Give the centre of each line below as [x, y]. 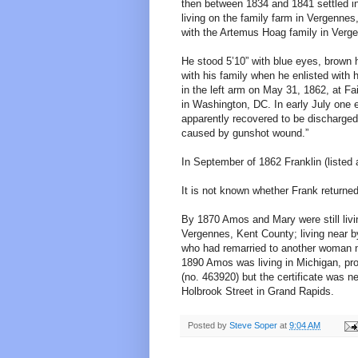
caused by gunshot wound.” [245, 133]
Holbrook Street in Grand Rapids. [258, 291]
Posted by [209, 325]
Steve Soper [253, 325]
